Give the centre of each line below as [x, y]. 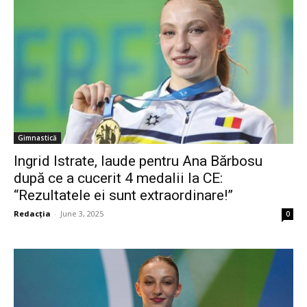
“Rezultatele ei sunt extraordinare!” [123, 196]
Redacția [32, 214]
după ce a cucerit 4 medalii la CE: [118, 179]
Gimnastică [37, 138]
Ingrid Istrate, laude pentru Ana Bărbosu [138, 161]
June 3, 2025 [82, 214]
